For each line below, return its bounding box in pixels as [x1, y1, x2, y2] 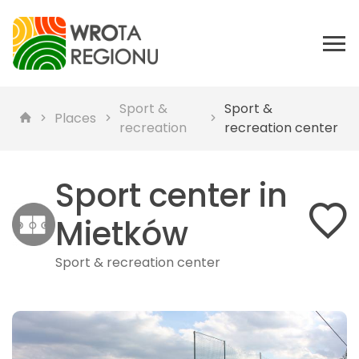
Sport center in [55, 173, 288, 218]
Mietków [55, 212, 189, 256]
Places [54, 109, 97, 127]
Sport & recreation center [55, 253, 221, 272]
